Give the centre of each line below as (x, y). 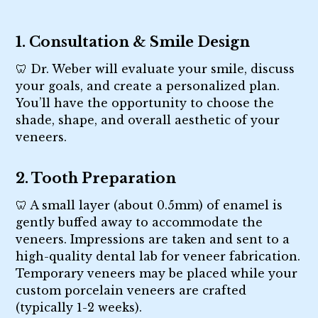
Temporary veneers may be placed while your (157, 273)
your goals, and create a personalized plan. (148, 86)
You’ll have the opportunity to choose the (145, 103)
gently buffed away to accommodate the (139, 222)
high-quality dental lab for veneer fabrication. (158, 256)
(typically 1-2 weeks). (79, 307)
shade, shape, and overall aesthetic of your (148, 120)
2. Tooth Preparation (96, 178)
